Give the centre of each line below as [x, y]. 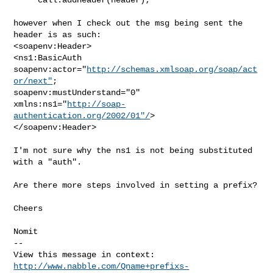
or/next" [33, 81]
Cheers [28, 208]
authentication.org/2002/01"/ [82, 115]
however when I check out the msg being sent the [128, 23]
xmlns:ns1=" [41, 104]
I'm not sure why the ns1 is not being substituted [133, 150]
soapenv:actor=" [50, 69]
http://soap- [97, 104]
